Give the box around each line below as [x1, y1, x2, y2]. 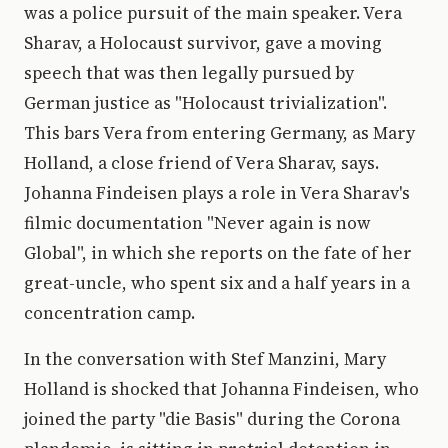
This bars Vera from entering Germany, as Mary [24, 121, 415, 145]
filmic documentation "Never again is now [24, 211, 371, 235]
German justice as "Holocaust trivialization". [24, 91, 387, 115]
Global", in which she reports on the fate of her [24, 241, 412, 265]
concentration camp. [24, 301, 195, 325]
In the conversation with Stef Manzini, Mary [24, 347, 386, 371]
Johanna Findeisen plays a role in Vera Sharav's [24, 181, 410, 205]
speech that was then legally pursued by [24, 61, 354, 85]
